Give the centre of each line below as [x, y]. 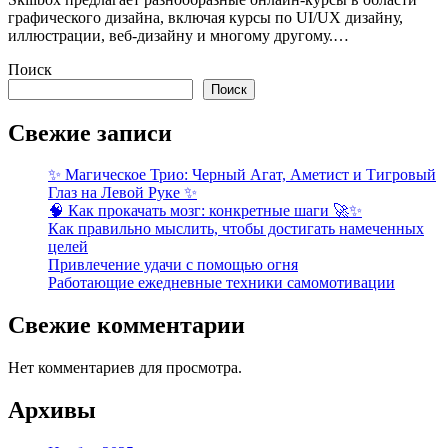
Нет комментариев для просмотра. [125, 368]
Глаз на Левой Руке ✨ [122, 193]
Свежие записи [90, 132]
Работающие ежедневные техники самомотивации [221, 283]
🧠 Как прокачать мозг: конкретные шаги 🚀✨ [205, 211]
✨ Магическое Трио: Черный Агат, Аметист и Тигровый [242, 175]
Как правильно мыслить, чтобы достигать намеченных [236, 229]
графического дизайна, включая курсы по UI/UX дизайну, [205, 17]
